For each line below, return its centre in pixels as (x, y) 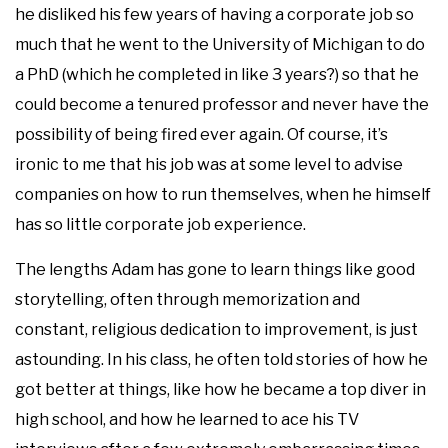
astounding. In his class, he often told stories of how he (221, 359)
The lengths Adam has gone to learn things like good (215, 269)
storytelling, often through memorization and (187, 299)
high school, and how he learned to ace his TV (187, 419)
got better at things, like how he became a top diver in (220, 389)
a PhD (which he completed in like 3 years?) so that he (217, 74)
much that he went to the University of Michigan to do (220, 44)
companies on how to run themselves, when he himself (223, 194)
